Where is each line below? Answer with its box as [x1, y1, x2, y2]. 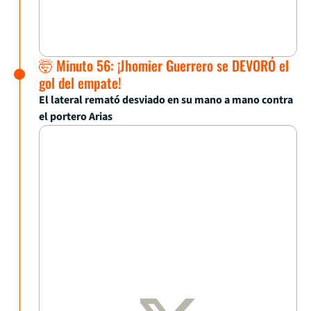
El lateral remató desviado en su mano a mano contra [39, 92, 293, 108]
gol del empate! [39, 72, 121, 93]
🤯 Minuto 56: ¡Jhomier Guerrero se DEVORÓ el [39, 54, 289, 76]
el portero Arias [39, 108, 112, 124]
